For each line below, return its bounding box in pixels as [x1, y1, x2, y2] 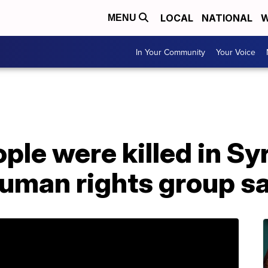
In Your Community [136, 45, 205, 58]
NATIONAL [202, 12, 252, 24]
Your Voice [216, 45, 255, 58]
